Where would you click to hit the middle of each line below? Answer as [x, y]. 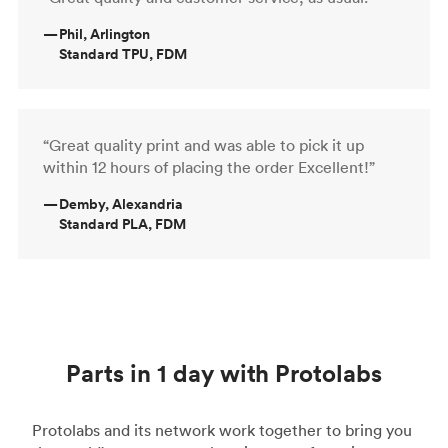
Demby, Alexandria [121, 203]
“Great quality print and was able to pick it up [203, 144]
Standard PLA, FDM [122, 223]
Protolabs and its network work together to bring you [222, 429]
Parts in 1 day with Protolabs [224, 372]
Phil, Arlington [104, 33]
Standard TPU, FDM [123, 53]
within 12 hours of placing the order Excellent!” [209, 166]
